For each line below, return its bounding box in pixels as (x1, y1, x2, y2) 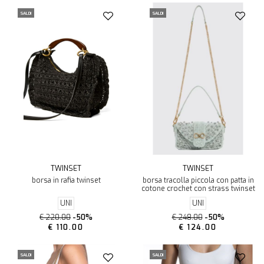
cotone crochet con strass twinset (141, 184, 255, 194)
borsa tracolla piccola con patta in (142, 176, 254, 186)
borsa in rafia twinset (31, 176, 101, 186)
